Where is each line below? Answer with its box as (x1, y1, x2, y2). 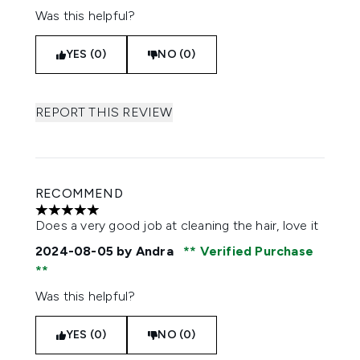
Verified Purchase (196, 243, 314, 259)
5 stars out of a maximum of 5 (35, 210, 210, 226)
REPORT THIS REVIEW (35, 104, 173, 120)
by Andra (113, 243, 177, 259)
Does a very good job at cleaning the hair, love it (35, 218, 318, 233)
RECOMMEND (35, 186, 123, 201)
